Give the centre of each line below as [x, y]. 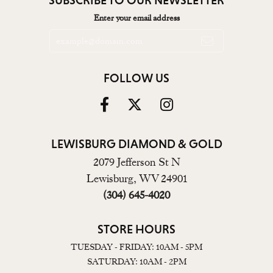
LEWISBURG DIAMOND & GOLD [136, 144]
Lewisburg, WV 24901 [136, 178]
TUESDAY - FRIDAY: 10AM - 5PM [136, 246]
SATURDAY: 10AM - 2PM [136, 261]
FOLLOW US [136, 78]
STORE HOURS [136, 229]
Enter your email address [136, 18]
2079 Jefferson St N [136, 162]
